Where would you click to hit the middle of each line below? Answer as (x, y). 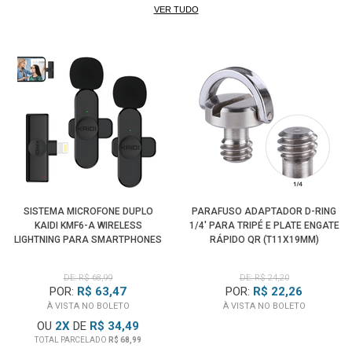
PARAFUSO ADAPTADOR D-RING (264, 211)
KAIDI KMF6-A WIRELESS (88, 225)
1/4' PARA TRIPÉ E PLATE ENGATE (264, 225)
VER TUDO (176, 9)
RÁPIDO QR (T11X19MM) (264, 239)
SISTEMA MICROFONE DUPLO (88, 211)
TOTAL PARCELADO (71, 339)
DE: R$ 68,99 (88, 277)
